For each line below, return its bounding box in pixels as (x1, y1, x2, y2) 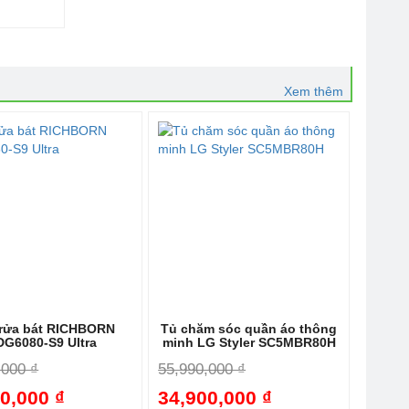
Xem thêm (284, 84, 343, 100)
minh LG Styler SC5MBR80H (162, 335, 336, 351)
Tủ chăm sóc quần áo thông (161, 321, 338, 337)
